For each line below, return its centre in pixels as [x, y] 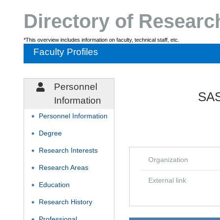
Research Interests [68, 151]
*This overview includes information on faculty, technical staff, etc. [101, 40]
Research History [66, 202]
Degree [50, 133]
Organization [168, 160]
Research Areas [64, 168]
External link [167, 180]
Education [54, 185]
